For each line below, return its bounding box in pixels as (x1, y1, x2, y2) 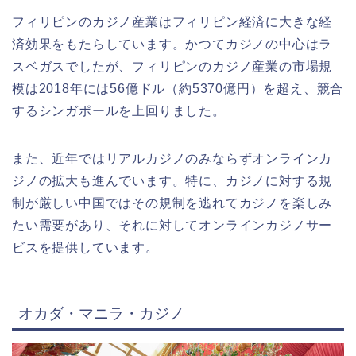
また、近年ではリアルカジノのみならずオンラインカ (12, 152, 333, 166)
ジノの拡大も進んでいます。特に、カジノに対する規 (12, 174, 333, 188)
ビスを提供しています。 (12, 241, 159, 255)
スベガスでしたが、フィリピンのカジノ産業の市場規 (12, 60, 333, 74)
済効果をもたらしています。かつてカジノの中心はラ (12, 37, 333, 52)
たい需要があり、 (12, 219, 119, 233)
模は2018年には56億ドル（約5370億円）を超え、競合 (12, 82, 344, 96)
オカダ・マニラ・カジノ (18, 304, 184, 322)
